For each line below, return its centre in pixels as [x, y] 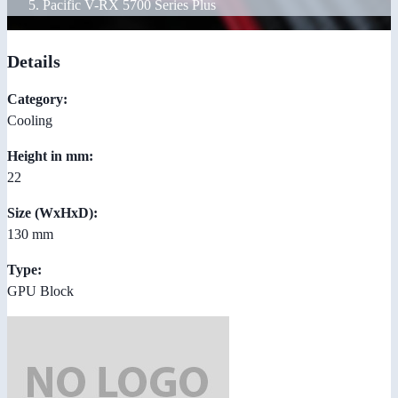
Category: [37, 99]
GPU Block [40, 291]
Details [34, 61]
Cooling [30, 120]
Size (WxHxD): [52, 212]
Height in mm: [50, 155]
